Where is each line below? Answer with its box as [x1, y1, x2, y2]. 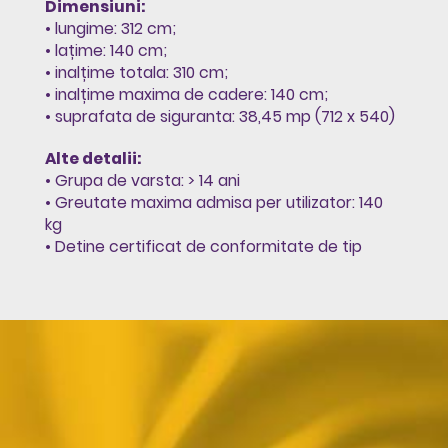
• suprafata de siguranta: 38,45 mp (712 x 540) [44, 105, 395, 127]
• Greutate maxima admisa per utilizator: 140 [44, 191, 383, 213]
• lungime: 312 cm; [44, 17, 176, 39]
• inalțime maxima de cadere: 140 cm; [44, 83, 328, 105]
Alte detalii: [44, 147, 141, 169]
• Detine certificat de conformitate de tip [44, 235, 362, 257]
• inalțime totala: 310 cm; [44, 61, 228, 83]
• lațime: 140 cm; [44, 39, 167, 61]
